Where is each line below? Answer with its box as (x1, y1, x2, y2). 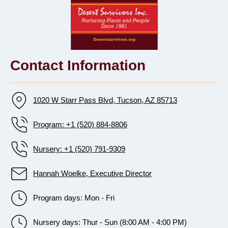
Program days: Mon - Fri (33, 193, 115, 203)
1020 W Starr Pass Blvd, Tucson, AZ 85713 (33, 96, 177, 105)
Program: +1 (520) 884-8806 (33, 120, 127, 129)
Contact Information (10, 57, 146, 73)
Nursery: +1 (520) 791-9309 (33, 145, 125, 154)
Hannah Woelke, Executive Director (33, 169, 152, 178)
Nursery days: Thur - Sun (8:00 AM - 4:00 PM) (33, 218, 187, 227)
